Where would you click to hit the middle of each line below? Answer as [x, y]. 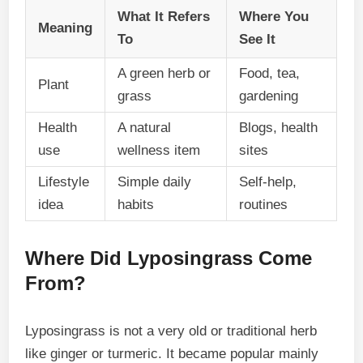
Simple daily [155, 181]
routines [264, 204]
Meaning [66, 28]
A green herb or [164, 73]
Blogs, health [279, 127]
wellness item [159, 150]
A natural [145, 127]
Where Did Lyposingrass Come [169, 258]
